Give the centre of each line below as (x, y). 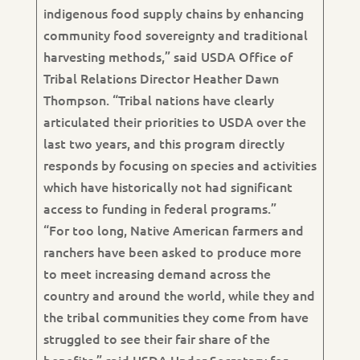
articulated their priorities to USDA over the (174, 121)
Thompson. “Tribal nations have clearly (158, 100)
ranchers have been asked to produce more (172, 252)
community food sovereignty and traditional (175, 35)
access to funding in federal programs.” (160, 208)
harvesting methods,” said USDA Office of (168, 56)
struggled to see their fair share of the (156, 338)
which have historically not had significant (168, 186)
